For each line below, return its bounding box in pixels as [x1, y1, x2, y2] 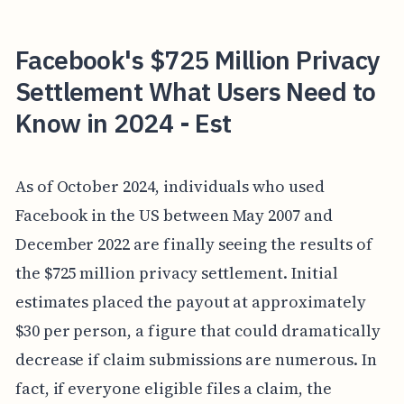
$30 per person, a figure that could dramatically [14, 318, 381, 342]
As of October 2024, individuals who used [14, 174, 325, 197]
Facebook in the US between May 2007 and [14, 203, 333, 226]
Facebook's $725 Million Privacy [14, 43, 381, 78]
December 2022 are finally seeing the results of [14, 232, 372, 255]
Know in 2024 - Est [14, 106, 232, 141]
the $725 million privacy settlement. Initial [14, 261, 338, 284]
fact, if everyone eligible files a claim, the [14, 376, 332, 399]
